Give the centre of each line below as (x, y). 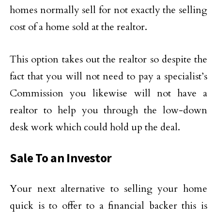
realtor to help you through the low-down (108, 110)
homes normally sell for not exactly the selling (108, 10)
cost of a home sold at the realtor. (78, 27)
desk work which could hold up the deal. (95, 127)
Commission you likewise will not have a (108, 93)
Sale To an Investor (61, 158)
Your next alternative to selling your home (108, 189)
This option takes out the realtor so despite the (108, 59)
